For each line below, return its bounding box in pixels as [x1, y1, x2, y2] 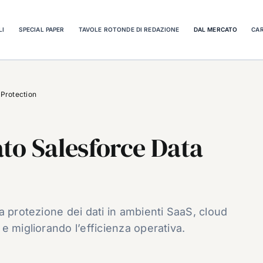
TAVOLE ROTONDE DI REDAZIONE [78, 25, 180, 33]
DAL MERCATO [193, 25, 238, 33]
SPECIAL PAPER [18, 25, 65, 33]
